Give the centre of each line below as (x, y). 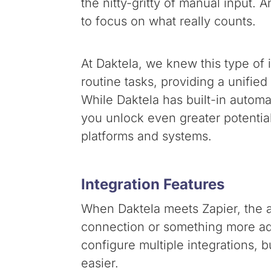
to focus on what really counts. (169, 21)
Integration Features (153, 184)
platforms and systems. (147, 136)
